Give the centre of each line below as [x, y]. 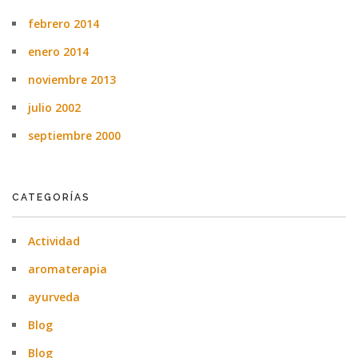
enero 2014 [58, 52]
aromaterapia [68, 269]
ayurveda [54, 297]
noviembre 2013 [72, 80]
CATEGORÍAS [51, 197]
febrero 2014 [64, 24]
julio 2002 [54, 107]
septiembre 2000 [74, 135]
